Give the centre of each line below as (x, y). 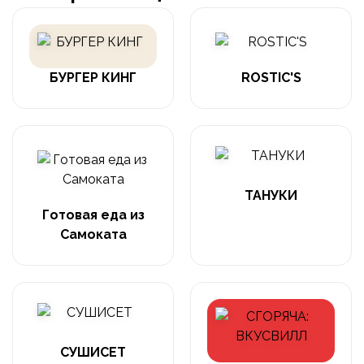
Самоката (93, 235)
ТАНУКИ (271, 196)
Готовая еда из (93, 215)
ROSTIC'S (271, 78)
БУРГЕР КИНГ (93, 78)
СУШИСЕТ (93, 353)
